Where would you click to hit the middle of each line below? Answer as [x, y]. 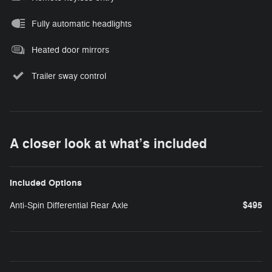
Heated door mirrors [70, 50]
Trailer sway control [69, 76]
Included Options [46, 183]
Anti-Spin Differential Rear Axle [69, 206]
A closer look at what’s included [108, 144]
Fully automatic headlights [82, 24]
